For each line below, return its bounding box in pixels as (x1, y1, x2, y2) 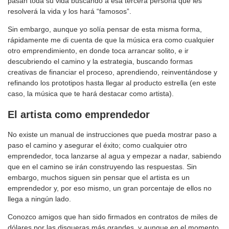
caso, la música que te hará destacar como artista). (8, 89, 174, 98)
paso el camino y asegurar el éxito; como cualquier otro (8, 141, 187, 150)
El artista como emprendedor (8, 108, 150, 120)
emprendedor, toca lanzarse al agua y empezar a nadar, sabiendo (8, 152, 221, 161)
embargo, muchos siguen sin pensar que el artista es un (8, 173, 190, 182)
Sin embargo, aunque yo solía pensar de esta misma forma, (8, 25, 202, 34)
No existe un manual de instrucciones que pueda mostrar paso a (8, 130, 217, 139)
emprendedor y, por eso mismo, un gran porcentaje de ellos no (8, 184, 212, 193)
